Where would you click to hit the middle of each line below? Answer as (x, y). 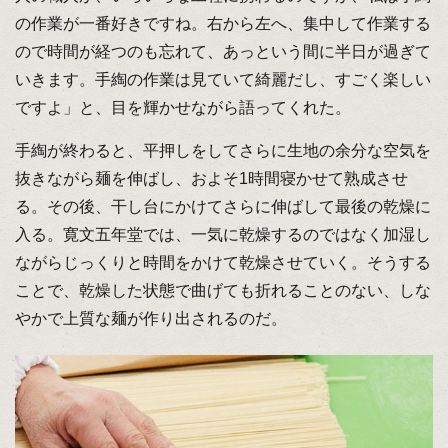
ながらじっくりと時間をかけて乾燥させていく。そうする (222, 263)
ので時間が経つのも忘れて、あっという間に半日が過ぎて (222, 52)
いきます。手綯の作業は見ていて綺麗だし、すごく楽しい (222, 80)
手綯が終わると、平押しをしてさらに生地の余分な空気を (222, 151)
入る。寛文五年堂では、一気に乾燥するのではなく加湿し (222, 235)
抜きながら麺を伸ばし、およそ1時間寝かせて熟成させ (211, 179)
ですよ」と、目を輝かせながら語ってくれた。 (182, 108)
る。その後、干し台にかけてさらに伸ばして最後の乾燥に (222, 207)
